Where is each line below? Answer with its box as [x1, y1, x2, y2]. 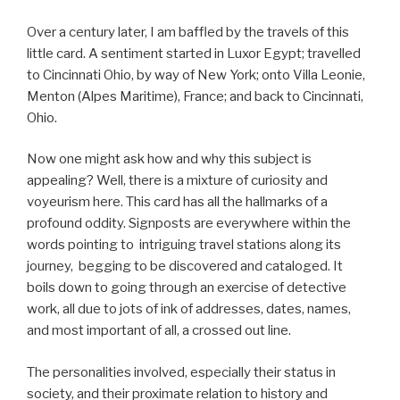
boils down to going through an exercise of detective [27, 279, 346, 296]
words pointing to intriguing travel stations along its [27, 237, 341, 254]
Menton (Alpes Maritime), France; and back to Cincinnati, [27, 87, 363, 104]
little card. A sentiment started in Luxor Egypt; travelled [27, 45, 361, 62]
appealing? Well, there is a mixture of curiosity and [27, 172, 328, 189]
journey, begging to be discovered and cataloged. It [27, 258, 343, 275]
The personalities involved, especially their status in [27, 363, 336, 380]
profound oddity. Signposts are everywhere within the [27, 215, 351, 232]
